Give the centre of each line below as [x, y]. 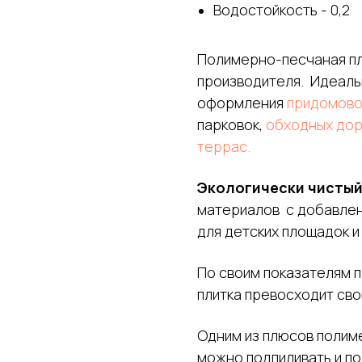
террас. [224, 146]
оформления [242, 102]
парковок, [232, 124]
